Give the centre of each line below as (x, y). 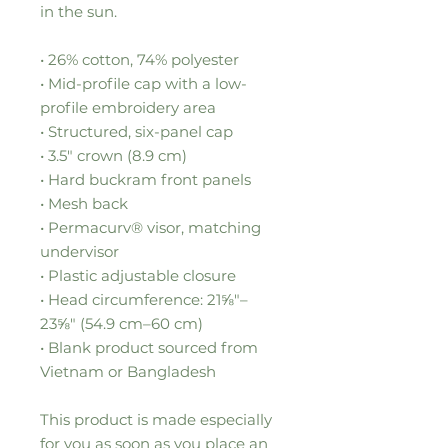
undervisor (79, 251)
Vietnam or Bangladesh (128, 371)
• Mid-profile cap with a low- (143, 83)
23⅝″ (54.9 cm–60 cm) (121, 323)
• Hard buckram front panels (145, 179)
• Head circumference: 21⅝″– (144, 299)
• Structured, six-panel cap (136, 131)
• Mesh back (84, 203)
